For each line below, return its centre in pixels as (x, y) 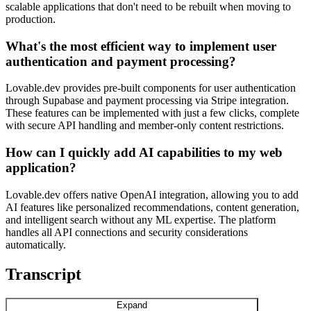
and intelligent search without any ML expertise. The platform (141, 219)
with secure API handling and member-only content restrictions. (145, 126)
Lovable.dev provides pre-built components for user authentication (151, 88)
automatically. (36, 244)
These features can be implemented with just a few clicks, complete (152, 113)
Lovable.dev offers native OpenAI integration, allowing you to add (152, 194)
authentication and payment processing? (121, 61)
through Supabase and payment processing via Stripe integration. (147, 101)
